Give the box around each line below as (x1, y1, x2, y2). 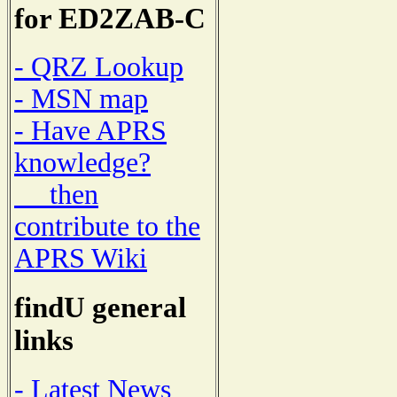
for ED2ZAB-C (14, 2, 206, 35)
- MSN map (14, 83, 148, 115)
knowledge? (14, 147, 151, 179)
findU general (14, 292, 186, 324)
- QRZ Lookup (14, 51, 183, 83)
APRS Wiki (14, 243, 147, 275)
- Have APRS (14, 115, 167, 147)
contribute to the (14, 211, 200, 243)
